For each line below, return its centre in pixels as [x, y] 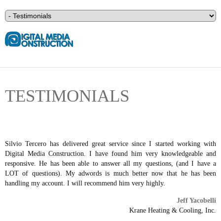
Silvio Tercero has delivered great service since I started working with [110, 144]
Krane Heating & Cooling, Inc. [173, 210]
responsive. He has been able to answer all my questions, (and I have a [110, 164]
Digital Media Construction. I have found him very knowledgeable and [110, 154]
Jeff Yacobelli [196, 201]
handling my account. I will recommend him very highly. [85, 183]
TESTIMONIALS [67, 96]
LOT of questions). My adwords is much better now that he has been [110, 173]
